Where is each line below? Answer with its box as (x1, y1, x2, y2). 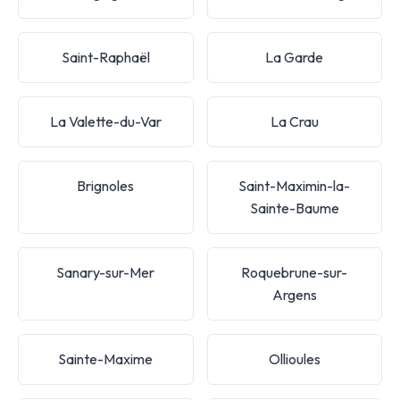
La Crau (270, 112, 319, 130)
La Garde (265, 47, 324, 66)
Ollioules (268, 349, 321, 368)
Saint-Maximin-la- (238, 176, 351, 195)
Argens (271, 285, 317, 304)
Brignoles (77, 176, 135, 195)
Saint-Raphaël (61, 47, 150, 66)
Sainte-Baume (249, 198, 339, 217)
